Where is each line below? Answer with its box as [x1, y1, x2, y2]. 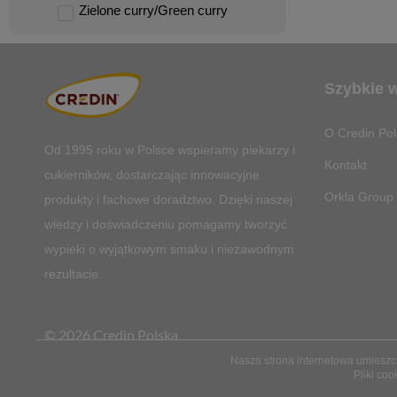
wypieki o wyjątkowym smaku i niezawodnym [44, 242, 294, 257]
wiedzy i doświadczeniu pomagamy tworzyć [44, 217, 287, 232]
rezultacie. [44, 267, 102, 282]
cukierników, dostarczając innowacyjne [44, 167, 260, 183]
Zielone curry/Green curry [79, 3, 228, 18]
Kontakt [324, 158, 367, 172]
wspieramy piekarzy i [178, 143, 295, 158]
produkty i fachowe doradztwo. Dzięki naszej [44, 192, 292, 207]
